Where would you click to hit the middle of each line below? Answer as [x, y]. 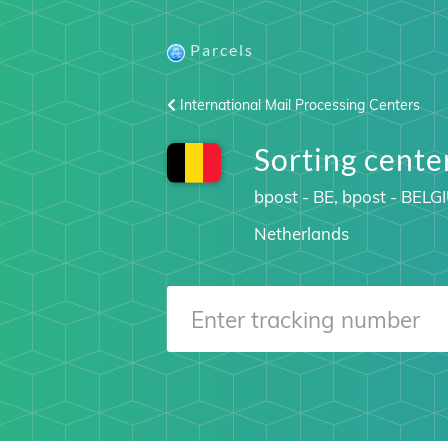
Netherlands [301, 233]
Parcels [222, 49]
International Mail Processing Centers [298, 105]
